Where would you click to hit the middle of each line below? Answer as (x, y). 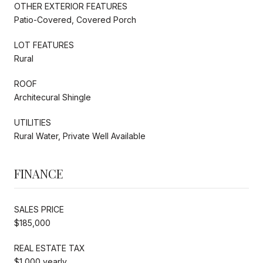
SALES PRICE (39, 209)
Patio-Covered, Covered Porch (75, 19)
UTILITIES (33, 122)
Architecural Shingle (53, 97)
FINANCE (39, 173)
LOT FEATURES (44, 45)
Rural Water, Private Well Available (80, 136)
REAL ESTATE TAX (50, 248)
